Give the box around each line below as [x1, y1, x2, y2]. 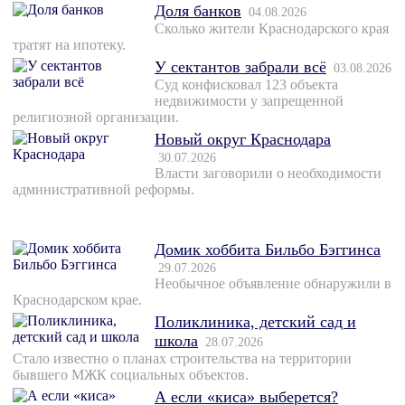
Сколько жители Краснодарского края [155, 21, 389, 37]
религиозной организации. [13, 109, 179, 126]
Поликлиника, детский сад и [155, 313, 356, 332]
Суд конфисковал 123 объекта [155, 77, 338, 93]
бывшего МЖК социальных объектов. [13, 367, 249, 383]
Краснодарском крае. [13, 292, 142, 308]
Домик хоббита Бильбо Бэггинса [155, 240, 381, 259]
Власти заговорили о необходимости [155, 165, 381, 182]
